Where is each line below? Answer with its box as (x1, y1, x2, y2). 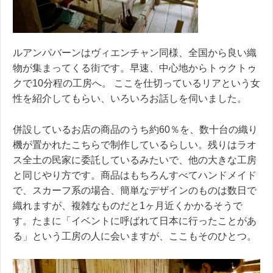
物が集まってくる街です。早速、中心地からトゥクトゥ (13, 63, 257, 73)
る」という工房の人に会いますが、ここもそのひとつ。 (13, 230, 257, 241)
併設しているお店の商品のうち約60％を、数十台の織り (13, 124, 258, 135)
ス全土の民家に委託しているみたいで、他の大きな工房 (13, 154, 257, 165)
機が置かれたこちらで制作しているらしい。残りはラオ (13, 139, 257, 150)
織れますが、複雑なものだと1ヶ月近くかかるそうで (13, 200, 243, 211)
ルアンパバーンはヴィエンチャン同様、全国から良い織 (13, 48, 257, 58)
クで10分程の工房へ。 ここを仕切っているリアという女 (13, 78, 260, 88)
